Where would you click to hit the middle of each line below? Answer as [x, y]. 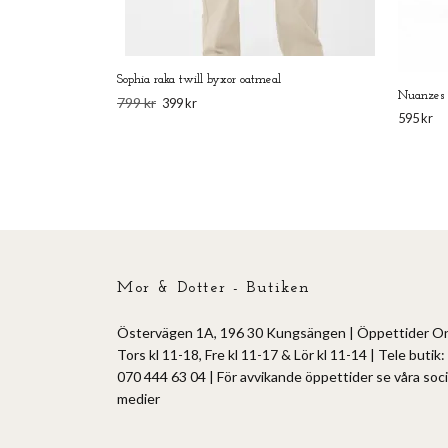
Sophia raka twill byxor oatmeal [199, 80]
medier [138, 399]
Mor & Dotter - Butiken [214, 288]
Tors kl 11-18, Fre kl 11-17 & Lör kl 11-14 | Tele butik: [281, 355]
